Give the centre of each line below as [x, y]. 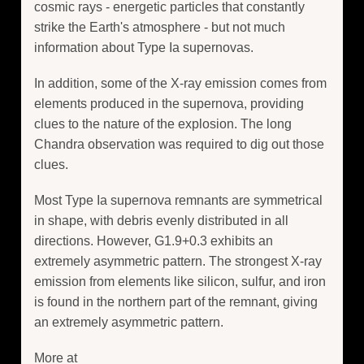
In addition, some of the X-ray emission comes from [180, 84]
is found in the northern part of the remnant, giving [176, 302]
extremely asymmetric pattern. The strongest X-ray [178, 262]
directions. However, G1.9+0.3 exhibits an [154, 241]
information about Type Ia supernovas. [144, 47]
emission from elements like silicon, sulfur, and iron [180, 282]
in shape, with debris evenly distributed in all [161, 221]
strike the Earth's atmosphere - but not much [160, 27]
